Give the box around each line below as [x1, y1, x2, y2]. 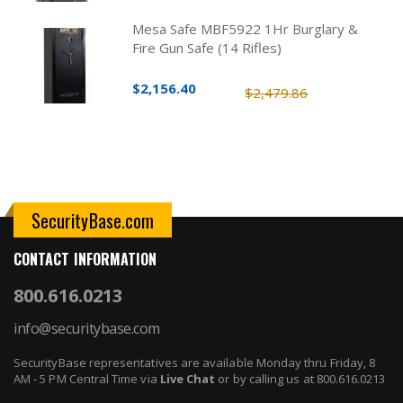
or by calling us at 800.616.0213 [215, 371, 386, 388]
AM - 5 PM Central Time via [13, 371, 160, 388]
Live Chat [159, 371, 216, 388]
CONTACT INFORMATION [13, 248, 157, 271]
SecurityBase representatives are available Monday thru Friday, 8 [13, 354, 376, 372]
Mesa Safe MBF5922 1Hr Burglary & [132, 20, 359, 39]
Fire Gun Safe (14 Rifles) [132, 39, 282, 58]
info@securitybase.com [13, 318, 160, 339]
